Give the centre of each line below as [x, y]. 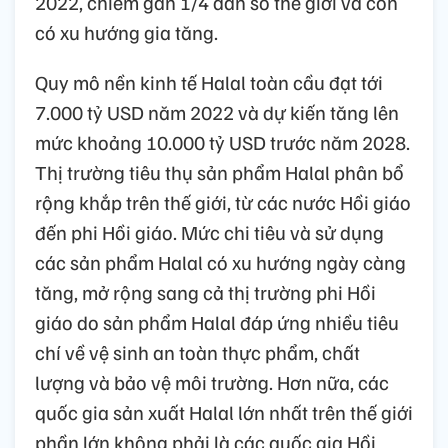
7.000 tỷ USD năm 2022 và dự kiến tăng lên [217, 111]
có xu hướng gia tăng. [126, 31]
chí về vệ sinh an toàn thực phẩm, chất [197, 351]
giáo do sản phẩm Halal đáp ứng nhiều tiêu [217, 321]
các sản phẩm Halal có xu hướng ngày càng [220, 261]
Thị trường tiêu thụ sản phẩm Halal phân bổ [219, 171]
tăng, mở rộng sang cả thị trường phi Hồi [205, 291]
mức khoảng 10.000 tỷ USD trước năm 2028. [222, 141]
